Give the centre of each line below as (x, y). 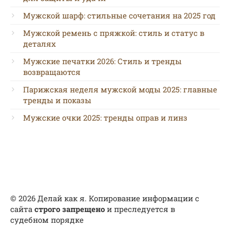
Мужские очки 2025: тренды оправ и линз (105, 118)
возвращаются (52, 72)
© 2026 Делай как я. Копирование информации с (105, 198)
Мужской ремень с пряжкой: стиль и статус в (114, 33)
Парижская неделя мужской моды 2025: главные (120, 89)
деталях (40, 44)
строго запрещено (70, 209)
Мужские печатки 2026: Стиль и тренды (102, 61)
